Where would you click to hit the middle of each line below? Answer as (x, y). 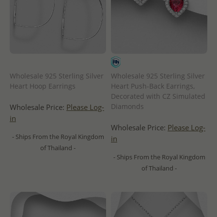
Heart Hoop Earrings (43, 86)
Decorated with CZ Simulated (158, 96)
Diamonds (127, 107)
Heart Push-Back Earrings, (153, 86)
